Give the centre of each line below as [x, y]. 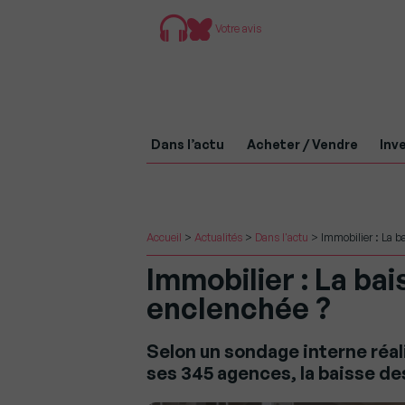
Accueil [164, 237]
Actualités [218, 237]
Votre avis [237, 28]
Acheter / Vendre [302, 144]
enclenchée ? [239, 308]
